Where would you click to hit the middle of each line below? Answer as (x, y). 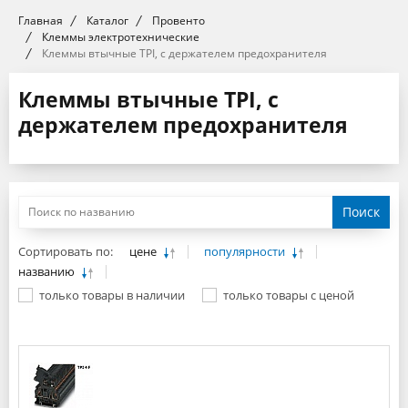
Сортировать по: (66, 252)
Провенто (178, 20)
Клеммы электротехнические (120, 37)
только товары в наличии (112, 296)
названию (48, 272)
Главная (41, 20)
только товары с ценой (289, 296)
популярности (246, 252)
